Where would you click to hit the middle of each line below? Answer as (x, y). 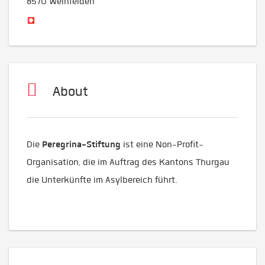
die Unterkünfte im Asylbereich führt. (102, 180)
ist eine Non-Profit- (162, 144)
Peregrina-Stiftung (81, 144)
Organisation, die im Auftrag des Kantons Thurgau (128, 162)
